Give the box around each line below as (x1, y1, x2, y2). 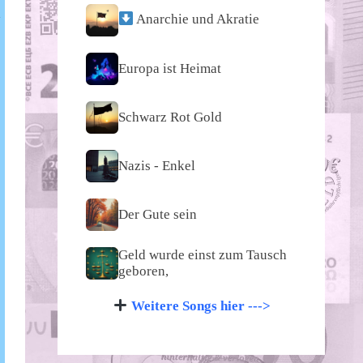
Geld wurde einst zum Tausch (118, 246, 287, 263)
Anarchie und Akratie (134, 11, 260, 28)
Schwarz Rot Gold (118, 109, 222, 125)
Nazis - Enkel (118, 157, 195, 173)
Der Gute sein (118, 206, 197, 222)
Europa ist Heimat (118, 60, 221, 76)
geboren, (118, 263, 169, 279)
